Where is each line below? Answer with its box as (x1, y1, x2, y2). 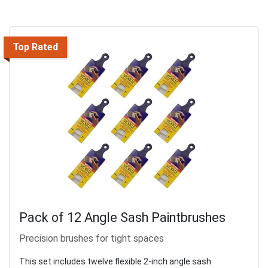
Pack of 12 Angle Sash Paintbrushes (19, 209, 226, 225)
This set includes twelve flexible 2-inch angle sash (19, 256, 211, 266)
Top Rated (13, 41, 58, 53)
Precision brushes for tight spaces (19, 232, 164, 244)
